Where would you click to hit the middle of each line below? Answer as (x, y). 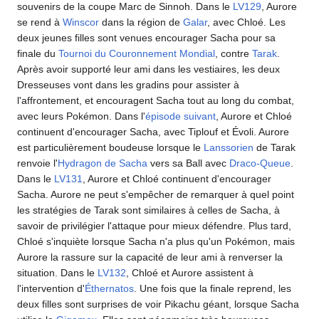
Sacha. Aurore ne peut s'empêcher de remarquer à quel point (156, 194)
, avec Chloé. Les (246, 22)
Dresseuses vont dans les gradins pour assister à (128, 85)
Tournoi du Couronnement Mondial (137, 53)
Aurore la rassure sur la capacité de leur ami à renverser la (150, 257)
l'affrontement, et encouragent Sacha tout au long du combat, (156, 100)
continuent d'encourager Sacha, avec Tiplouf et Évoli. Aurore (153, 132)
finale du (38, 53)
